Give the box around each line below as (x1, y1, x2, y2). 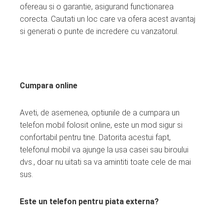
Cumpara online (20, 80, 77, 90)
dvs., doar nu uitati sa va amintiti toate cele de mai (20, 157, 191, 167)
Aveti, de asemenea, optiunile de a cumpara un (20, 108, 180, 117)
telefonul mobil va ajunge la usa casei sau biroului (20, 145, 188, 154)
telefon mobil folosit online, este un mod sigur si (20, 120, 183, 130)
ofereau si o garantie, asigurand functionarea (20, 1, 174, 11)
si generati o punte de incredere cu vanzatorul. (20, 26, 179, 36)
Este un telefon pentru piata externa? (20, 196, 159, 206)
